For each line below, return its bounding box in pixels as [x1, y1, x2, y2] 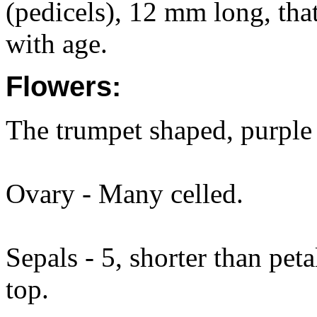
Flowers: [6, 71, 121, 102]
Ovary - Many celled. [6, 178, 243, 209]
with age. [6, 28, 108, 59]
